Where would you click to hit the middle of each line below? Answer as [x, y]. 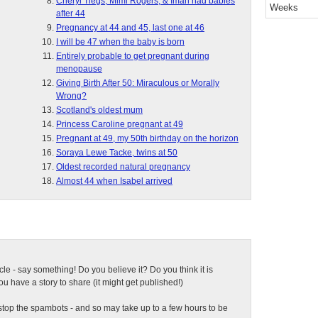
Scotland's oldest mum [99, 110]
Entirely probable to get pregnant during [133, 56]
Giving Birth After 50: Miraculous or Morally [138, 83]
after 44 [71, 13]
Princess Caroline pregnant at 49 [120, 124]
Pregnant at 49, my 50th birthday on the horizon [147, 138]
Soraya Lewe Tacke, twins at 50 [117, 153]
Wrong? [71, 96]
